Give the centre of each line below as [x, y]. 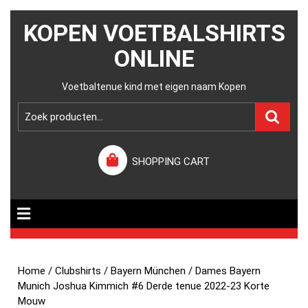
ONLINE [154, 58]
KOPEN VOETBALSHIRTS [154, 33]
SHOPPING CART [171, 162]
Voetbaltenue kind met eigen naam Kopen [154, 87]
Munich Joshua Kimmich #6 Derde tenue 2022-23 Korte [144, 286]
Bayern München [148, 271]
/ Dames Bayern [223, 271]
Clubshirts [78, 271]
